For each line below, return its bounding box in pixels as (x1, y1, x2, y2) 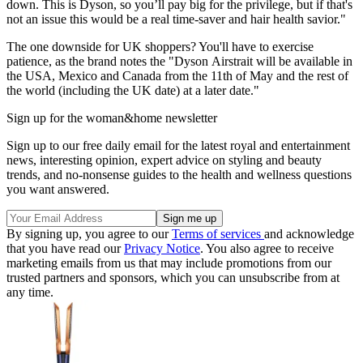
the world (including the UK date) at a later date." (6, 83, 259, 98)
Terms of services (172, 227, 264, 241)
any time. (6, 285, 53, 300)
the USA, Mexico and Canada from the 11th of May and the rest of (6, 69, 348, 83)
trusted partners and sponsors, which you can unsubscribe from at (6, 271, 340, 285)
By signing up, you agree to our (6, 227, 172, 241)
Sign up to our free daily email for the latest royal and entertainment (6, 139, 350, 153)
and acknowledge (264, 227, 354, 241)
